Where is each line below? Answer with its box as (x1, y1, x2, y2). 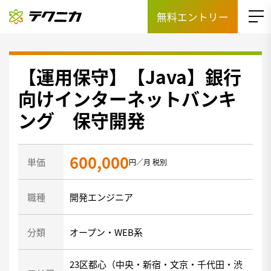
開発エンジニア (70, 191, 133, 203)
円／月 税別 (129, 156, 167, 167)
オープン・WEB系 (70, 226, 143, 238)
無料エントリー (157, 9, 229, 24)
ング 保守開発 (18, 106, 145, 133)
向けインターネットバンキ (18, 84, 237, 111)
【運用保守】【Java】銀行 (18, 62, 241, 90)
